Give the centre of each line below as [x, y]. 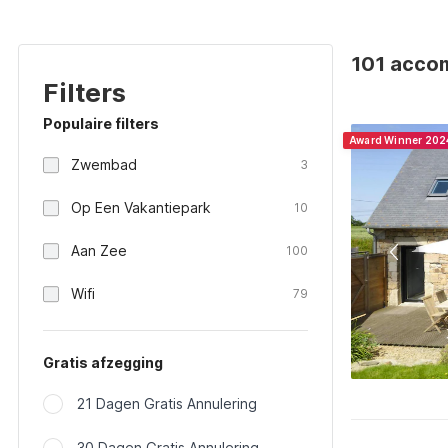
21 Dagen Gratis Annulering [167, 403]
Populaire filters [101, 123]
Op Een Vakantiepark [141, 207]
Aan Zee [99, 250]
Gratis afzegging [103, 362]
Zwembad [104, 164]
